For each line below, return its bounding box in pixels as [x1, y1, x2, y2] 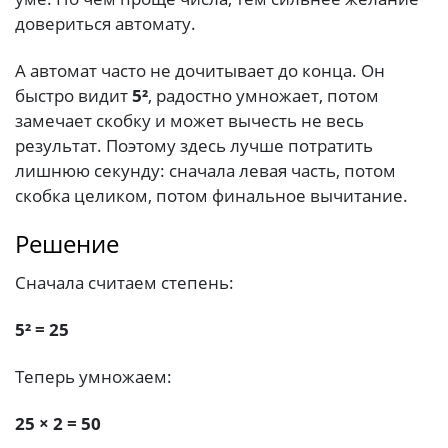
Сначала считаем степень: [15, 270, 234, 294]
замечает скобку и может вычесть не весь [15, 108, 364, 132]
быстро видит [15, 83, 132, 107]
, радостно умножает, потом [148, 83, 379, 107]
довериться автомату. [15, 11, 196, 35]
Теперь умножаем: [15, 365, 172, 389]
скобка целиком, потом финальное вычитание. [15, 183, 408, 207]
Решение [15, 226, 119, 260]
